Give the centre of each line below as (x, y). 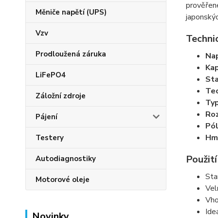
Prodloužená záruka (71, 54)
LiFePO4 (51, 75)
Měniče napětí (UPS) (71, 12)
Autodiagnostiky (66, 159)
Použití (201, 159)
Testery (50, 138)
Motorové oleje (63, 180)
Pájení (46, 117)
